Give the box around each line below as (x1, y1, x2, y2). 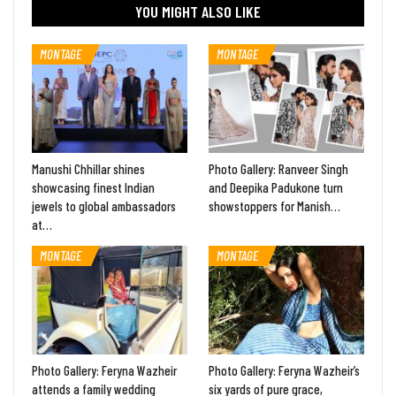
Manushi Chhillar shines (32, 161, 145, 178)
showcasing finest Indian (32, 179, 155, 196)
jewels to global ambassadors (32, 198, 176, 215)
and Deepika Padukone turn (209, 179, 343, 196)
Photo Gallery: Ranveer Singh (209, 161, 348, 178)
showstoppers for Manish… (209, 198, 340, 215)
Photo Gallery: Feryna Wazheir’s (209, 362, 360, 379)
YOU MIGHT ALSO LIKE (135, 2, 261, 22)
